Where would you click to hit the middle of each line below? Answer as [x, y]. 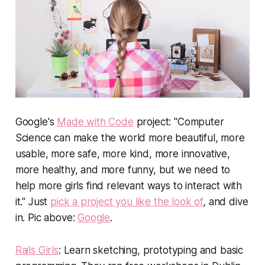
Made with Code [95, 122]
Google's [36, 122]
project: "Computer [179, 122]
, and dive [226, 201]
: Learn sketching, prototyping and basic [151, 250]
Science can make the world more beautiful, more [130, 138]
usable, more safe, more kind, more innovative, [122, 153]
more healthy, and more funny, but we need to [123, 169]
